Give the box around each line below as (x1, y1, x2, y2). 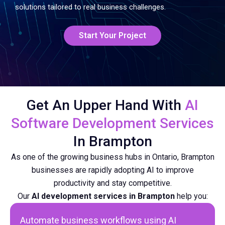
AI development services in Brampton (31, 191, 175, 201)
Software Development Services (11, 115, 214, 132)
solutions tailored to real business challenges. (15, 2, 166, 12)
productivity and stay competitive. (53, 178, 172, 188)
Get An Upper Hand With (27, 97, 185, 114)
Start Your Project (79, 31, 146, 41)
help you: (174, 191, 208, 201)
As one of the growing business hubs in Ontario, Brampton (11, 152, 214, 162)
